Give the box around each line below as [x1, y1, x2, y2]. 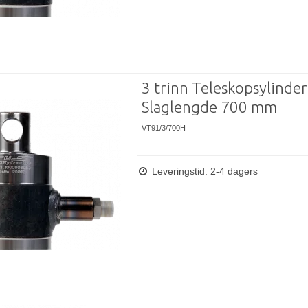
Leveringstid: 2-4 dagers [148, 166, 258, 177]
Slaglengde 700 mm [141, 98, 277, 115]
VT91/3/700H [141, 123, 186, 132]
